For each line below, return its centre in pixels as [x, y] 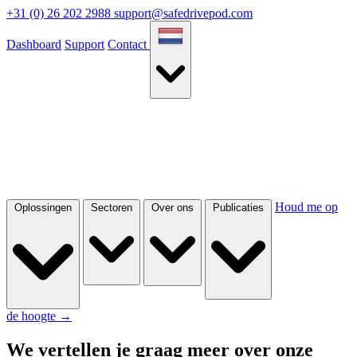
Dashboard [34, 44]
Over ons [173, 207]
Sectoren [112, 207]
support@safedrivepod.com [183, 13]
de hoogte [31, 316]
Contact [129, 44]
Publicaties [238, 207]
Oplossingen [43, 207]
